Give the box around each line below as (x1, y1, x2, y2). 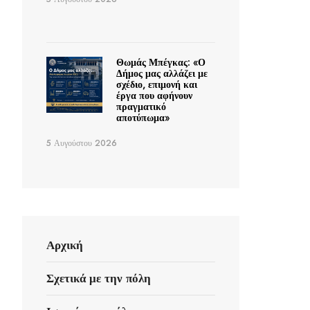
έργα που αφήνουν (116, 89, 192, 103)
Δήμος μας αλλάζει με (116, 66, 208, 81)
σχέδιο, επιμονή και (116, 77, 197, 92)
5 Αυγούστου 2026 (46, 137, 117, 150)
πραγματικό (116, 100, 166, 114)
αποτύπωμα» (116, 111, 170, 125)
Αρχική (46, 237, 83, 254)
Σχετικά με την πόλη (46, 270, 151, 287)
